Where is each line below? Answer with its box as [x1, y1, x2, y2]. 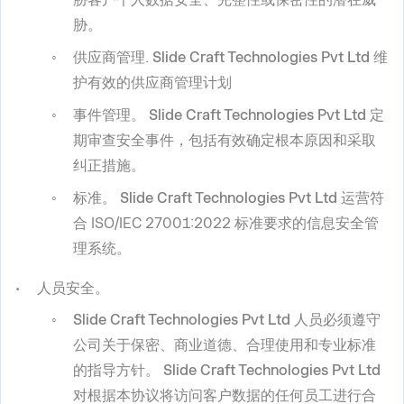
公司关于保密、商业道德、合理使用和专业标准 [73, 335, 376, 353]
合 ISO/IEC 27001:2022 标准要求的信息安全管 [73, 215, 379, 233]
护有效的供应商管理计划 [73, 74, 232, 92]
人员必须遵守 [290, 310, 381, 328]
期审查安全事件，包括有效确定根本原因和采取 [73, 132, 376, 150]
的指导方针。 [73, 361, 163, 379]
